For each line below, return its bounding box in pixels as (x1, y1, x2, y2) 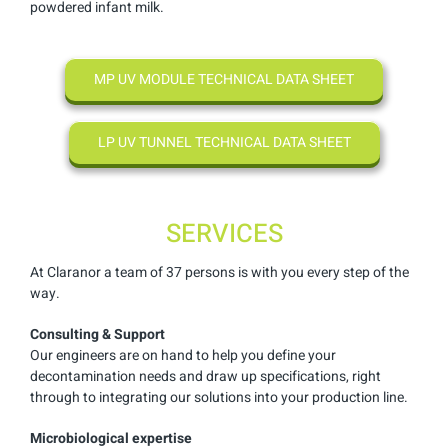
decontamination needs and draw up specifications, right (30, 365, 381, 387)
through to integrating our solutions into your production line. (30, 386, 408, 408)
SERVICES (165, 214, 283, 253)
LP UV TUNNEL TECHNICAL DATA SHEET (97, 132, 351, 154)
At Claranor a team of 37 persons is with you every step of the (30, 261, 409, 283)
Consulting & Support (30, 323, 165, 345)
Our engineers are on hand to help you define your (30, 344, 336, 366)
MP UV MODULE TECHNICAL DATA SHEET (94, 69, 354, 91)
